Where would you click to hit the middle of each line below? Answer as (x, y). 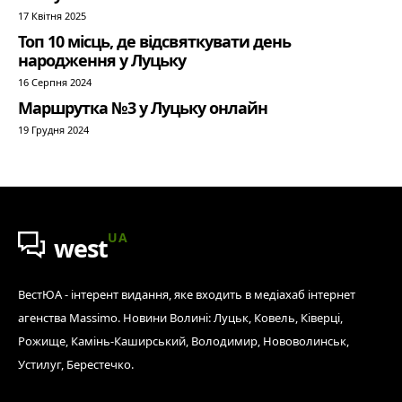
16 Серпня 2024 (55, 82)
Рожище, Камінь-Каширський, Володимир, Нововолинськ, (184, 341)
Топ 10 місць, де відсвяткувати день (154, 41)
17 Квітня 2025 (52, 15)
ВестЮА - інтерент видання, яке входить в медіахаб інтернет (187, 294)
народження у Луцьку (102, 60)
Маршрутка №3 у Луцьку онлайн (143, 107)
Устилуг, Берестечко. (76, 364)
